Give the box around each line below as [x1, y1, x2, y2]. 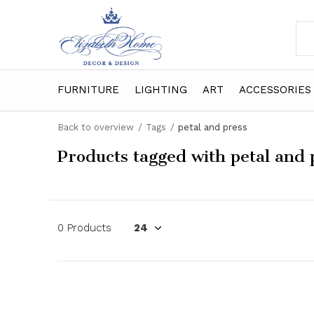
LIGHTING [135, 83, 187, 96]
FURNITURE [57, 83, 119, 96]
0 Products [57, 221, 111, 234]
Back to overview [57, 122, 134, 132]
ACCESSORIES [239, 83, 311, 96]
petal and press [178, 122, 247, 132]
